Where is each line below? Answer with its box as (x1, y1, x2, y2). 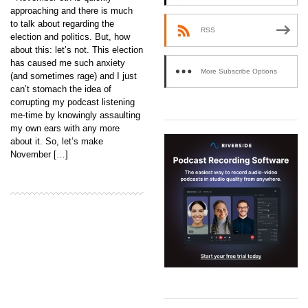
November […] (10, 148, 68, 159)
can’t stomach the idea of (10, 83, 111, 94)
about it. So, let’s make (10, 135, 103, 146)
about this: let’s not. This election (10, 44, 143, 55)
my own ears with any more (10, 122, 120, 133)
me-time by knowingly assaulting (10, 109, 140, 120)
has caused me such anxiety (10, 57, 125, 68)
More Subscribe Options (201, 67, 277, 76)
